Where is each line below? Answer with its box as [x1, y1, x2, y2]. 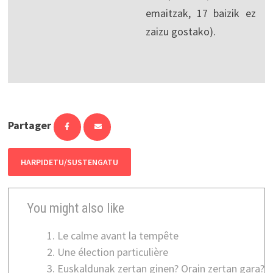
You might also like [26, 200, 124, 216]
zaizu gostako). [145, 24, 216, 39]
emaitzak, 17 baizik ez [145, 6, 257, 21]
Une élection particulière [57, 245, 168, 260]
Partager [7, 118, 51, 133]
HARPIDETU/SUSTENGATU [20, 157, 118, 168]
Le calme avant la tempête [57, 229, 179, 243]
